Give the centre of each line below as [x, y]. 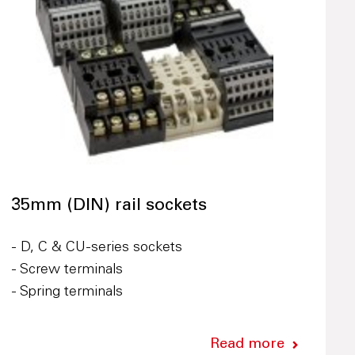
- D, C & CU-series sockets [96, 248]
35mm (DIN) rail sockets [109, 206]
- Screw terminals [67, 270]
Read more [247, 345]
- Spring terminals [67, 292]
